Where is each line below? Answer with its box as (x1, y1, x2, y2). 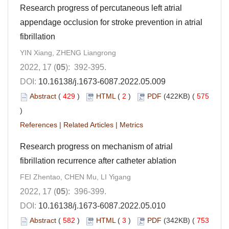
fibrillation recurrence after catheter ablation (20, 156, 176, 166)
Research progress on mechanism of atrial (20, 142, 173, 151)
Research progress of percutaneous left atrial (20, 4, 182, 13)
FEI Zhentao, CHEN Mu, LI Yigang (20, 173, 131, 181)
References (20, 121, 57, 129)
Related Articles (63, 121, 113, 129)
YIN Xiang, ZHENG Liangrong (20, 49, 116, 57)
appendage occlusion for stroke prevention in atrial (20, 18, 202, 27)
